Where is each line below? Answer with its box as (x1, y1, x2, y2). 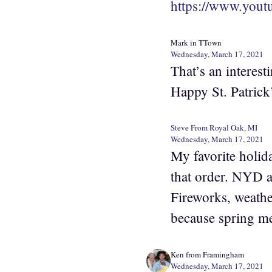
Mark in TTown (171, 36, 222, 48)
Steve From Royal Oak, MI (171, 122, 257, 134)
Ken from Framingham (171, 248, 244, 260)
